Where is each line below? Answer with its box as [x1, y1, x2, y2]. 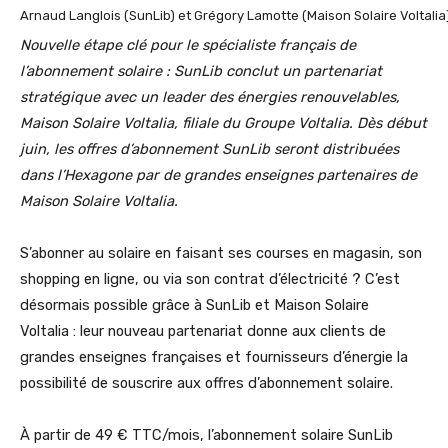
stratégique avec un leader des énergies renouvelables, [20, 88, 400, 107]
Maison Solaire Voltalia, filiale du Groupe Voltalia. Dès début [20, 114, 427, 133]
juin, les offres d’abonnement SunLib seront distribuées [20, 140, 399, 159]
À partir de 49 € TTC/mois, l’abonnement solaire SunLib [20, 426, 393, 445]
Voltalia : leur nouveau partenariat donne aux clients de [20, 322, 386, 341]
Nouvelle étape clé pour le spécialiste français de [20, 36, 356, 55]
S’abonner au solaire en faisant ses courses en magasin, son [20, 244, 422, 263]
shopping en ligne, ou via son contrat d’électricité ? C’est [20, 270, 400, 289]
